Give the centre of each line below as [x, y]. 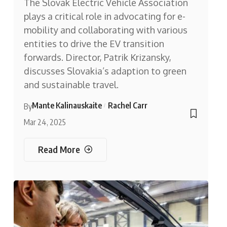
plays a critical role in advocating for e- [104, 16]
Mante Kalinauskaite [67, 105]
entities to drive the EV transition [94, 43]
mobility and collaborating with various [105, 30]
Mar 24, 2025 [45, 122]
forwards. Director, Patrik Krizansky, [97, 57]
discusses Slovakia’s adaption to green [105, 71]
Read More [59, 149]
